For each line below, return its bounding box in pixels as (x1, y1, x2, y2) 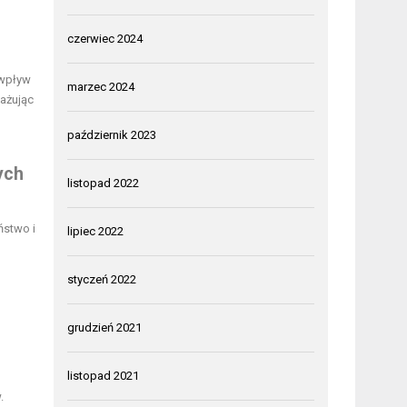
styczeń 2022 (67, 273, 137, 287)
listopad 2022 (67, 176, 140, 191)
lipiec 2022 (67, 224, 124, 239)
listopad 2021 (67, 369, 140, 383)
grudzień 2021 (67, 321, 143, 335)
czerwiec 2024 (67, 32, 144, 46)
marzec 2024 (67, 80, 135, 94)
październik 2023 (67, 128, 157, 143)
